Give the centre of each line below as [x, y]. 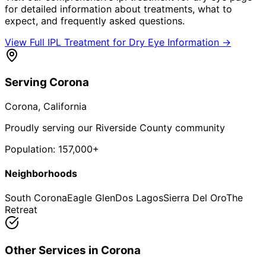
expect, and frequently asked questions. [95, 20]
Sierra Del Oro [195, 198]
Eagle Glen [91, 198]
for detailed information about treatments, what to [118, 9]
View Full [26, 42]
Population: [31, 149]
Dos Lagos [139, 198]
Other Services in [53, 251]
